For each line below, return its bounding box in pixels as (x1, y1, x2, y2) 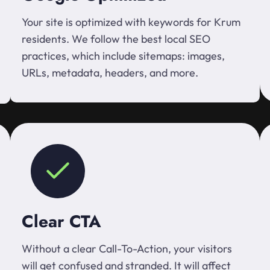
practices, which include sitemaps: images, (22, 49, 225, 63)
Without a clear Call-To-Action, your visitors (22, 242, 232, 256)
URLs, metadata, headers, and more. (22, 66, 198, 80)
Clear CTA (22, 209, 101, 234)
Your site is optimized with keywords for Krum (22, 15, 240, 29)
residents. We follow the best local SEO (22, 32, 210, 46)
